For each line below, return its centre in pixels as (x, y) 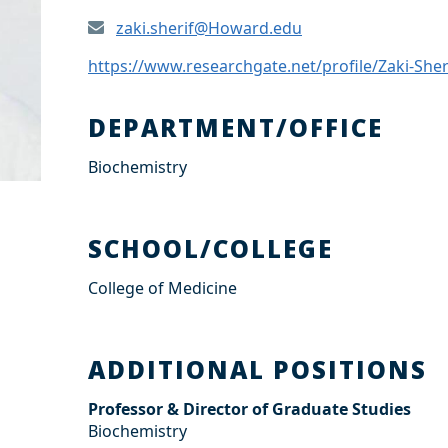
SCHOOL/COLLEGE (211, 248)
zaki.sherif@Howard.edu (209, 28)
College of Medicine (162, 288)
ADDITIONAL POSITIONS (258, 369)
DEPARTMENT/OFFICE (236, 127)
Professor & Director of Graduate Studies (249, 409)
